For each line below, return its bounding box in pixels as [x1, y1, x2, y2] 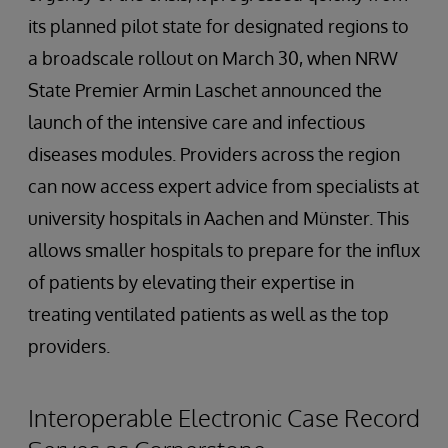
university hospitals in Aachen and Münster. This [28, 207, 409, 230]
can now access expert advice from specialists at [28, 175, 419, 198]
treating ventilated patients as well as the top [28, 303, 389, 326]
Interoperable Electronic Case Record [28, 402, 420, 434]
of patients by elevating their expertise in [28, 271, 354, 294]
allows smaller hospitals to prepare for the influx [28, 239, 420, 262]
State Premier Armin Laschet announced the [28, 79, 382, 102]
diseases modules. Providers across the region [28, 143, 400, 166]
